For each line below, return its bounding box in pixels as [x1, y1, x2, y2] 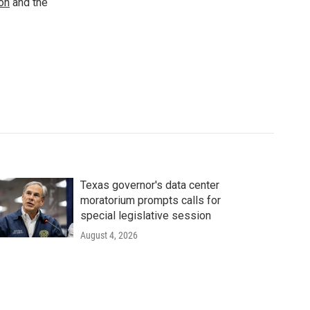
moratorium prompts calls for [80, 194, 221, 207]
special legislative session [80, 209, 211, 222]
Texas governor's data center [80, 179, 219, 192]
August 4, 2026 [80, 230, 138, 241]
